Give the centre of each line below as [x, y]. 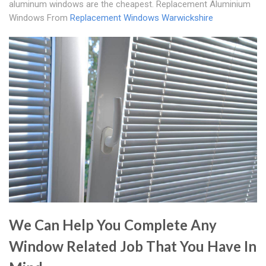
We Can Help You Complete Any [113, 225]
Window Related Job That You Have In [133, 246]
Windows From [39, 18]
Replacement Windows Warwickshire [142, 18]
